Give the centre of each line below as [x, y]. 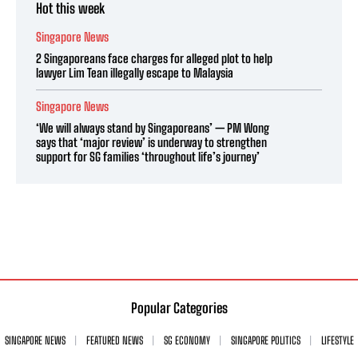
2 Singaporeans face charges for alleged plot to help [154, 59]
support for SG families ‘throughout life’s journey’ [148, 157]
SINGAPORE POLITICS [265, 341]
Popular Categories [179, 308]
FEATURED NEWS [114, 341]
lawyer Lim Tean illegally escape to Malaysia [135, 73]
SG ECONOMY [187, 341]
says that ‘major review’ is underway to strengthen [151, 143]
